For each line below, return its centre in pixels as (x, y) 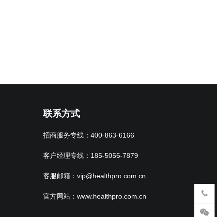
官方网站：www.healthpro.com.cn (94, 197)
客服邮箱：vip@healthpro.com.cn (94, 176)
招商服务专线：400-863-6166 (88, 136)
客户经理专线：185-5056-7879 (90, 156)
